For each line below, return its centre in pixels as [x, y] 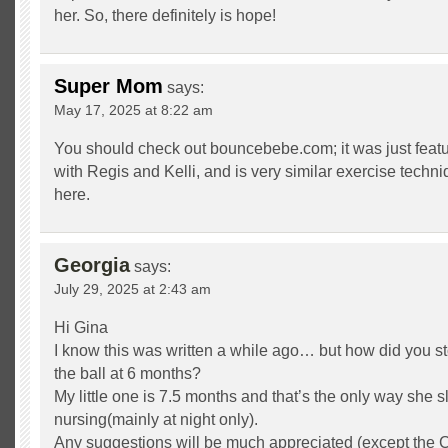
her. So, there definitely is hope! [165, 15]
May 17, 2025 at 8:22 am [133, 110]
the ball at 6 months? [127, 373]
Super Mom [108, 86]
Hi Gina [81, 327]
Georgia [92, 265]
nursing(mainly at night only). [156, 419]
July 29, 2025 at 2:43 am [132, 289]
